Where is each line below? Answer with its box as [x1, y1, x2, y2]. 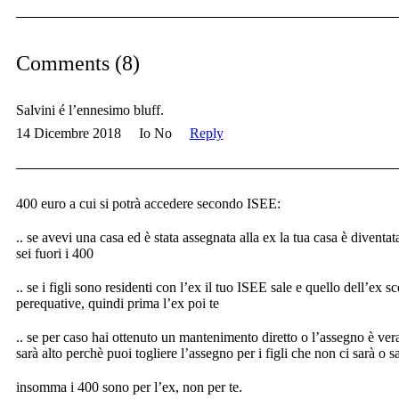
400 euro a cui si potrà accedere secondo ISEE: [15, 196, 281, 212]
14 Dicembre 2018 [15, 126, 121, 142]
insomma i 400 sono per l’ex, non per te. [15, 379, 242, 395]
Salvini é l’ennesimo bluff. [15, 102, 164, 118]
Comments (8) [15, 52, 140, 76]
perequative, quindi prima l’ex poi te [15, 296, 219, 312]
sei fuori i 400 [15, 246, 94, 262]
